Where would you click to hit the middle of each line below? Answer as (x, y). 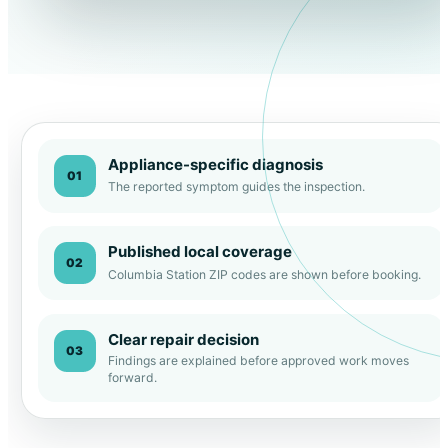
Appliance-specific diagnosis (215, 164)
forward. (132, 378)
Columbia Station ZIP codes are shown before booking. (264, 274)
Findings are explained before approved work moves (258, 361)
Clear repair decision (183, 339)
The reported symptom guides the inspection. (236, 187)
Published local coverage (199, 252)
